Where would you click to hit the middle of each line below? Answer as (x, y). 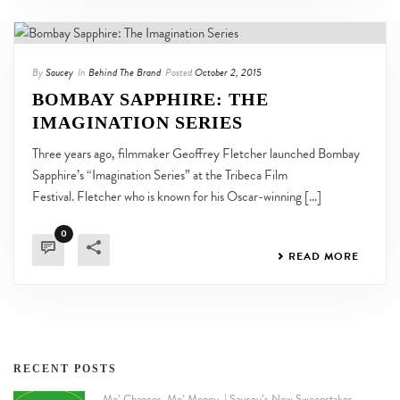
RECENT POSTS (65, 368)
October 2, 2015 (228, 72)
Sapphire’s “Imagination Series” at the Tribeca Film (160, 175)
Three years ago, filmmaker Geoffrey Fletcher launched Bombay (196, 153)
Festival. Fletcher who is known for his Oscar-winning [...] (177, 196)
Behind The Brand (125, 72)
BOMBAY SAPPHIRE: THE (150, 99)
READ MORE (324, 256)
